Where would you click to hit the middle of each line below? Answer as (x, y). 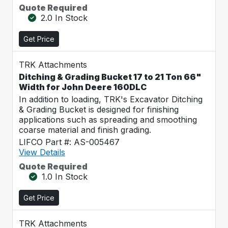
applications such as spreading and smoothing (108, 120)
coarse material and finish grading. (85, 130)
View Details (42, 152)
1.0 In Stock (65, 177)
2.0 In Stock (64, 18)
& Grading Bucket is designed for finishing (99, 109)
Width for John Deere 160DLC (83, 87)
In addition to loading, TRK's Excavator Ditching (111, 99)
